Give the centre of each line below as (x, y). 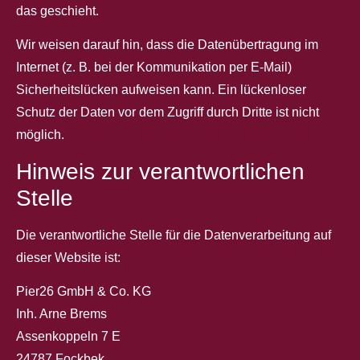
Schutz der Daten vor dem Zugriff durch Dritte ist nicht (168, 112)
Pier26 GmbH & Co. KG (84, 292)
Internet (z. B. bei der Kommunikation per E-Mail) (154, 67)
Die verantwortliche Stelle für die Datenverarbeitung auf (174, 235)
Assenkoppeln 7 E (68, 337)
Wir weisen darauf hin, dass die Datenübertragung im (167, 45)
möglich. (40, 135)
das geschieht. (57, 11)
